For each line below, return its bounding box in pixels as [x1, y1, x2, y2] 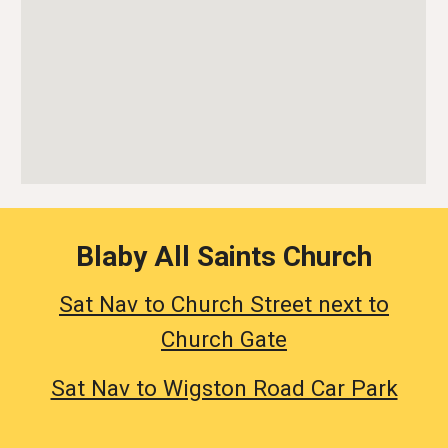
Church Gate [161, 326, 287, 353]
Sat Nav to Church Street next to [59, 291, 389, 318]
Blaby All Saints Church [76, 240, 372, 273]
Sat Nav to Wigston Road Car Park [50, 375, 398, 402]
